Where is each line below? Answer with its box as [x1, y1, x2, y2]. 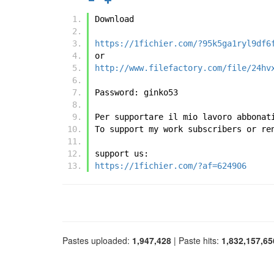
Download [95, 14, 134, 24]
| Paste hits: [171, 234, 221, 247]
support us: [95, 149, 149, 159]
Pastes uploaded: [62, 234, 132, 247]
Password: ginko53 [95, 87, 178, 98]
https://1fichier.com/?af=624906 [95, 161, 246, 171]
